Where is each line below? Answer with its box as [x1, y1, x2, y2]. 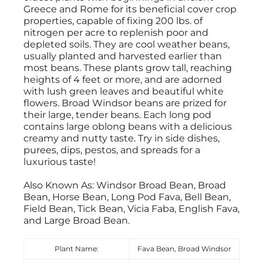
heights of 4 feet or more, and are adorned [23, 74, 222, 86]
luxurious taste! [23, 156, 96, 168]
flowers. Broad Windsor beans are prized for [23, 97, 227, 109]
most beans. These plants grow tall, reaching [23, 62, 232, 74]
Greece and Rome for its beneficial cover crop [23, 4, 237, 15]
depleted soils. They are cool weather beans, [23, 39, 230, 50]
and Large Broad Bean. [23, 215, 130, 227]
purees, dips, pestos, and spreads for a [23, 144, 200, 156]
